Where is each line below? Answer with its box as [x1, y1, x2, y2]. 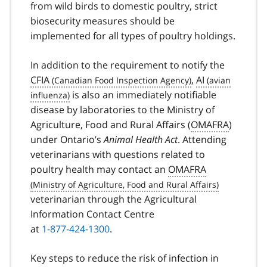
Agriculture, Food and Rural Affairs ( [30, 117, 191, 131]
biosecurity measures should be [30, 14, 175, 27]
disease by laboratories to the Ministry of [30, 103, 215, 116]
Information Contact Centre [30, 207, 154, 221]
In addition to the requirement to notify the [30, 58, 225, 72]
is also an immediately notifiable [70, 88, 216, 101]
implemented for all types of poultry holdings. [30, 29, 235, 42]
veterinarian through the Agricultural [30, 192, 197, 206]
